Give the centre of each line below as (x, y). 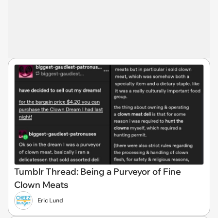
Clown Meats (41, 184)
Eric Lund (50, 200)
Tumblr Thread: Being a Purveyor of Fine (98, 171)
